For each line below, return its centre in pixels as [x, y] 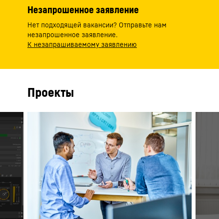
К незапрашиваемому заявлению [82, 44]
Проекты [51, 92]
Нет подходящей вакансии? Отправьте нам [97, 24]
